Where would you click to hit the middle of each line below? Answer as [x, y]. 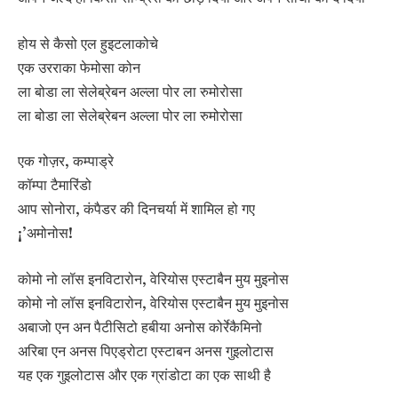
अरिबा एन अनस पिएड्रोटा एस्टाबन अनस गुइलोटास [146, 350]
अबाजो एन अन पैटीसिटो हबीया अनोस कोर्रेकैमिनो [140, 326]
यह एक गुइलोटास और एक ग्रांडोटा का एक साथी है [144, 374]
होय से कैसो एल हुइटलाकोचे [88, 43]
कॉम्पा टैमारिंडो [55, 185]
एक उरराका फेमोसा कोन [79, 67]
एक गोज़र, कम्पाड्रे [66, 161]
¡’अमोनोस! [45, 233]
